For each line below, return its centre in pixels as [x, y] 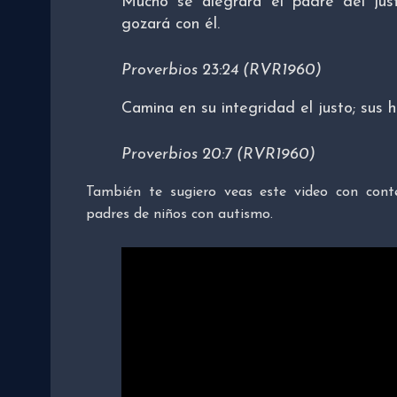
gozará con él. [171, 25]
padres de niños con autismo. [179, 215]
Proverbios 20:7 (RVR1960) [218, 155]
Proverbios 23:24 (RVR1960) [222, 71]
